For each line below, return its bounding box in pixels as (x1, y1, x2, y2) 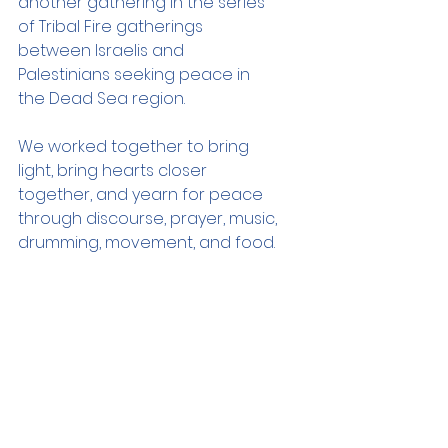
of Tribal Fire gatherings (18, 15, 207, 38)
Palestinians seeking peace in (18, 63, 254, 86)
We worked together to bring (18, 135, 253, 158)
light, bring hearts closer (18, 159, 211, 182)
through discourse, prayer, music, (18, 207, 281, 230)
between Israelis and (18, 39, 188, 62)
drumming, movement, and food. (18, 231, 275, 254)
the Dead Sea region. (18, 87, 189, 110)
